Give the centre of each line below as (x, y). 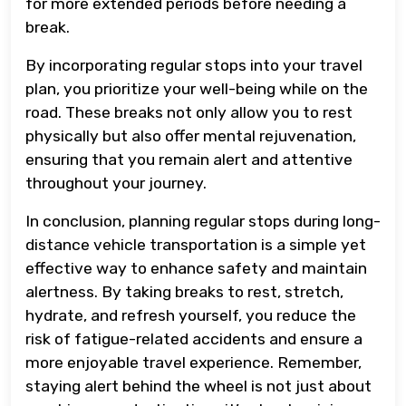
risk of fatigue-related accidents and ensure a (194, 338)
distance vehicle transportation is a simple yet (196, 244)
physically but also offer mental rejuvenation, (191, 135)
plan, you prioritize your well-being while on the (197, 88)
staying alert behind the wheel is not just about (198, 386)
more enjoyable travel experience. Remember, (193, 362)
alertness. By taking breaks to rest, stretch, (184, 291)
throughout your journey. (116, 183)
